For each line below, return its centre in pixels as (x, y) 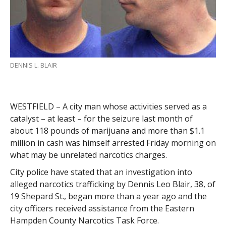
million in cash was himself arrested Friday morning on (113, 143)
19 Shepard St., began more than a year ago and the (108, 196)
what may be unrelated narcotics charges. (88, 155)
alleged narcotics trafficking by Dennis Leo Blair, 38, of (112, 184)
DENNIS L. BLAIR (33, 65)
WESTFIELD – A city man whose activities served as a (108, 106)
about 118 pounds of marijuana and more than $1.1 (107, 130)
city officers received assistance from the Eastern (102, 208)
